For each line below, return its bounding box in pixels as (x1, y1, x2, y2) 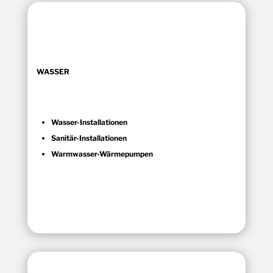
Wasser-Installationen (51, 117, 127, 127)
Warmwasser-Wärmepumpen (51, 149, 153, 158)
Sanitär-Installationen (51, 133, 127, 143)
